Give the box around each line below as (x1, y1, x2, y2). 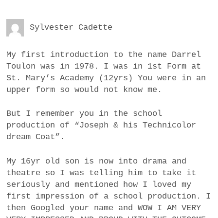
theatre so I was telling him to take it (6, 168, 197, 178)
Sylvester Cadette (30, 23, 113, 33)
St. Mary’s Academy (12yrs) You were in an (6, 73, 206, 83)
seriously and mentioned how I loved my (6, 180, 192, 189)
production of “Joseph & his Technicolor (6, 121, 197, 130)
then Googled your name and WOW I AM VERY (6, 203, 201, 213)
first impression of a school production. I (6, 191, 211, 201)
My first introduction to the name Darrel (6, 50, 201, 59)
